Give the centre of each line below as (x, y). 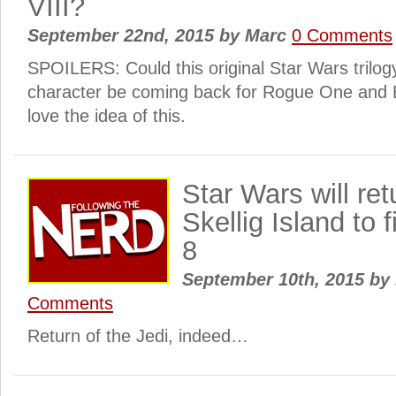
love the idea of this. (107, 116)
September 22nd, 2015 (123, 35)
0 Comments (342, 35)
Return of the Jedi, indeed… (138, 336)
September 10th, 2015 (276, 279)
